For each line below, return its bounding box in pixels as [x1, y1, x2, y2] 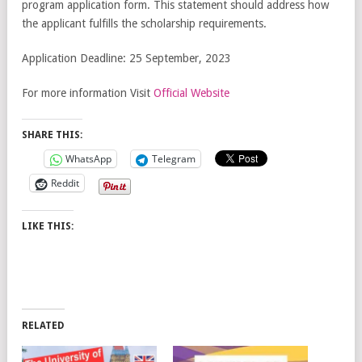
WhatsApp [65, 152, 112, 166]
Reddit [51, 176, 79, 191]
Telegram [152, 152, 196, 166]
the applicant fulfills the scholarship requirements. [22, 17, 267, 31]
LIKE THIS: [22, 221, 74, 233]
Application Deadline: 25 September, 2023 [22, 52, 231, 65]
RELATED [22, 320, 65, 332]
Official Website [154, 86, 229, 100]
